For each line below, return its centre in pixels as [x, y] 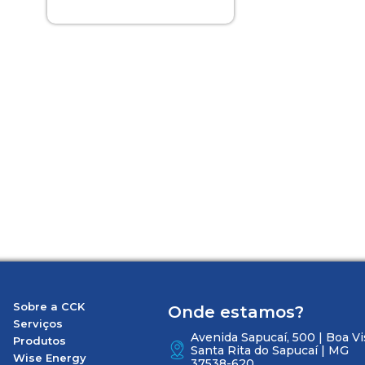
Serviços [38, 324]
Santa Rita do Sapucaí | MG [270, 351]
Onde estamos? [236, 312]
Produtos [40, 341]
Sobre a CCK [49, 307]
